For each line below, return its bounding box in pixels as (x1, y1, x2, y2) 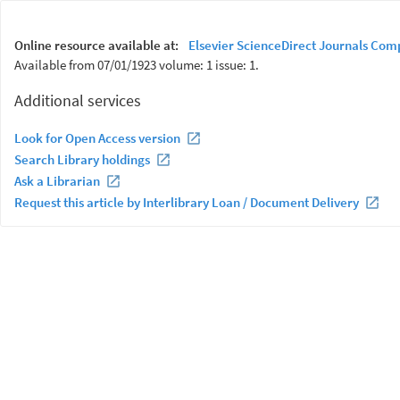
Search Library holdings (14, 151, 150, 168)
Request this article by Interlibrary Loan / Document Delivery (14, 194, 359, 211)
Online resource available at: (14, 37, 181, 54)
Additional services (14, 90, 141, 111)
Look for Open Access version (14, 129, 180, 146)
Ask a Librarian (14, 172, 100, 189)
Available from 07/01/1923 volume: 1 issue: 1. (14, 56, 259, 73)
